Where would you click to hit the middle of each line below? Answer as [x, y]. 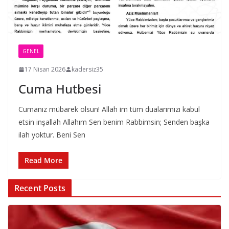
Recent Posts [40, 188]
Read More [43, 161]
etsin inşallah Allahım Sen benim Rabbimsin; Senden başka [114, 122]
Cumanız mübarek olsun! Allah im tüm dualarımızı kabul [109, 109]
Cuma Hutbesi [60, 89]
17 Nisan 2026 [45, 70]
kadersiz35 [87, 70]
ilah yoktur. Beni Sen [52, 135]
